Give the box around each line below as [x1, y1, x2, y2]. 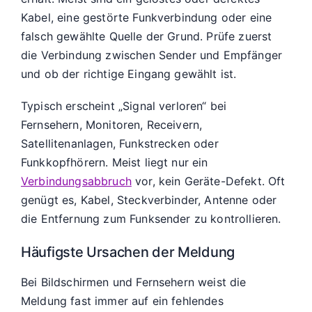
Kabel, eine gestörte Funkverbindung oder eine [21, 10, 272, 25]
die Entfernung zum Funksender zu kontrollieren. [21, 211, 281, 226]
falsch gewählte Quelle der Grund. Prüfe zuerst [21, 29, 272, 44]
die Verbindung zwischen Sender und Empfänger [21, 48, 283, 63]
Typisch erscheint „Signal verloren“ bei [21, 98, 227, 113]
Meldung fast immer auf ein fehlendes [21, 293, 224, 308]
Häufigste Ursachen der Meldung [21, 243, 235, 260]
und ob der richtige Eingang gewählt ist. [21, 67, 237, 81]
